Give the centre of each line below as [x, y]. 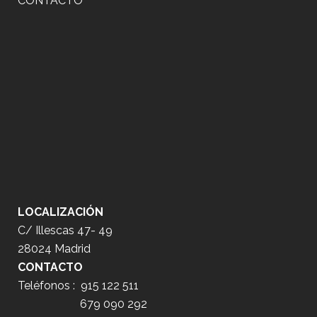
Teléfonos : [49, 285]
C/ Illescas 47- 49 [65, 230]
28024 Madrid [54, 248]
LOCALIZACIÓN [60, 212]
